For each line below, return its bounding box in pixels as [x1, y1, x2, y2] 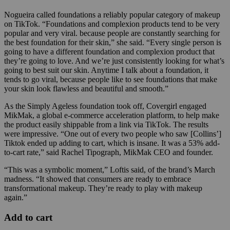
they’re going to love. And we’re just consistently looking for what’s [4, 56, 224, 66]
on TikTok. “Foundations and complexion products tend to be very [4, 20, 220, 29]
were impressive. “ [4, 129, 64, 139]
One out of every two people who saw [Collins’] [64, 129, 221, 139]
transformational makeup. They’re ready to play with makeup [4, 184, 202, 193]
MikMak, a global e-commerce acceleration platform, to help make [4, 111, 219, 120]
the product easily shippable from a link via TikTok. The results [4, 120, 208, 129]
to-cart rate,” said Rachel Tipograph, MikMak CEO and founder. [4, 148, 213, 157]
